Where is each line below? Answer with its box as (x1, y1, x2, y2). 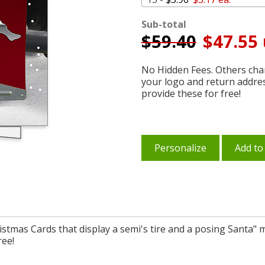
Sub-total (141, 18, 186, 31)
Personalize (154, 141, 206, 154)
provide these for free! (141, 87, 241, 100)
